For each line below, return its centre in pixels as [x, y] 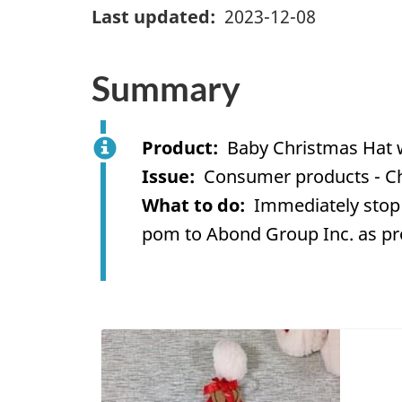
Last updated [151, 17]
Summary [166, 88]
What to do [191, 205]
